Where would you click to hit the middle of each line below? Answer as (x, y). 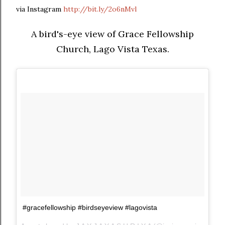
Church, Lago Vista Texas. (113, 49)
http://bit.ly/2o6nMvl (100, 9)
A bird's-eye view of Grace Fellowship (113, 34)
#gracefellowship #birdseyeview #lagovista (90, 208)
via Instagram (40, 9)
